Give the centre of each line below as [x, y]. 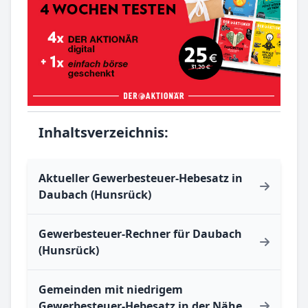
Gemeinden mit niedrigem [111, 290]
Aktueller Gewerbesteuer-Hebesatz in [141, 178]
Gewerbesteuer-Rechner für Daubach [140, 234]
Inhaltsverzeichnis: [103, 133]
